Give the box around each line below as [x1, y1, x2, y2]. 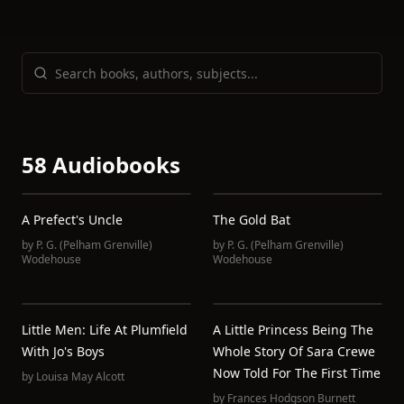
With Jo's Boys [22, 343, 105, 360]
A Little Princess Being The [213, 321, 373, 338]
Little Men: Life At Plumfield [22, 321, 188, 338]
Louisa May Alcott [36, 369, 124, 384]
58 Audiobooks [22, 150, 180, 179]
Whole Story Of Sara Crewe [213, 343, 375, 360]
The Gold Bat [213, 211, 290, 228]
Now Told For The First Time [213, 364, 381, 381]
